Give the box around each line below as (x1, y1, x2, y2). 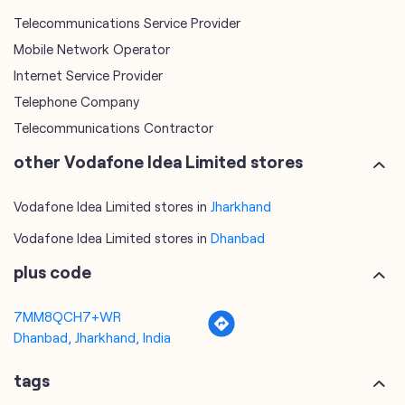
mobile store (14, 320, 90, 337)
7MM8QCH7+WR (14, 185, 121, 202)
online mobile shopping (14, 372, 153, 390)
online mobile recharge (14, 346, 150, 363)
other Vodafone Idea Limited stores (14, 28, 303, 50)
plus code (14, 138, 91, 160)
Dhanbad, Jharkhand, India (14, 206, 171, 223)
